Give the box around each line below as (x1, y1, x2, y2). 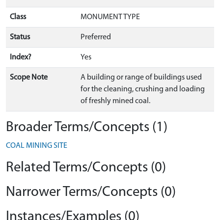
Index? (10, 54, 31, 61)
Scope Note (10, 74, 48, 82)
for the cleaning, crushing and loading (81, 85, 205, 93)
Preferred (81, 33, 111, 41)
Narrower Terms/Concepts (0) (6, 185, 176, 199)
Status (10, 33, 30, 41)
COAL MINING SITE (6, 142, 67, 150)
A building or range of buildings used (81, 74, 202, 82)
